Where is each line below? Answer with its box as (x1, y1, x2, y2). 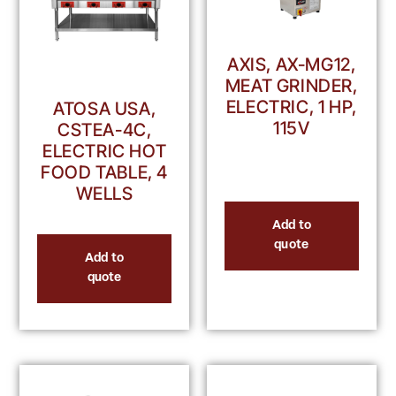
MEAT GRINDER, (225, 74, 358, 96)
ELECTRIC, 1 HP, (225, 95, 357, 118)
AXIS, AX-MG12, (227, 53, 356, 75)
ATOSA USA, (53, 98, 156, 120)
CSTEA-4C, (57, 119, 152, 141)
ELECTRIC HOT (42, 141, 167, 163)
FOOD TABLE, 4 (41, 162, 169, 184)
